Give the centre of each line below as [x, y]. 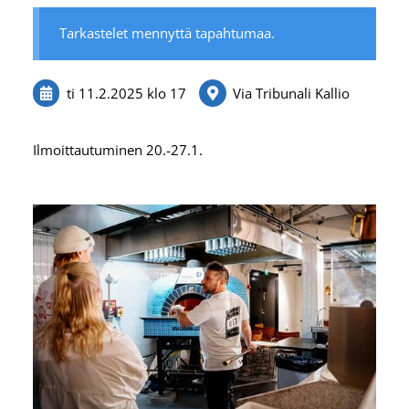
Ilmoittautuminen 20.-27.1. [117, 149]
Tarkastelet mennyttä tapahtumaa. [168, 33]
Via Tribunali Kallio [292, 93]
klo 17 [166, 93]
